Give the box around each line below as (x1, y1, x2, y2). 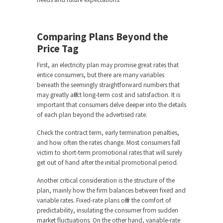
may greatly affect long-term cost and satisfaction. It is (37, 91, 180, 100)
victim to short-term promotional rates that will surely (37, 148, 182, 157)
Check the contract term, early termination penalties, (37, 128, 179, 137)
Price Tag (37, 42, 79, 55)
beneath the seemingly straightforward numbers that (37, 81, 180, 90)
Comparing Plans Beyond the (37, 30, 168, 43)
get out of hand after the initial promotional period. (37, 158, 178, 167)
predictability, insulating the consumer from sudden (37, 206, 178, 215)
